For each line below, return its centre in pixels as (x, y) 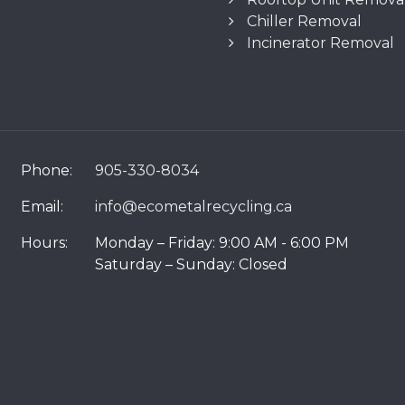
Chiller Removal (305, 22)
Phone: (47, 171)
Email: (42, 207)
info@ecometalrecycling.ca (193, 207)
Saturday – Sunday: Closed (191, 265)
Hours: (44, 243)
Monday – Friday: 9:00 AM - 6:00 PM (222, 243)
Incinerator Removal (321, 43)
